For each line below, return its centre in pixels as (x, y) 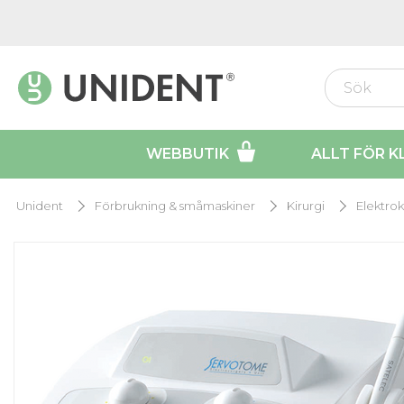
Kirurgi (306, 206)
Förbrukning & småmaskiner (175, 206)
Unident (40, 206)
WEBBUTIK (188, 154)
